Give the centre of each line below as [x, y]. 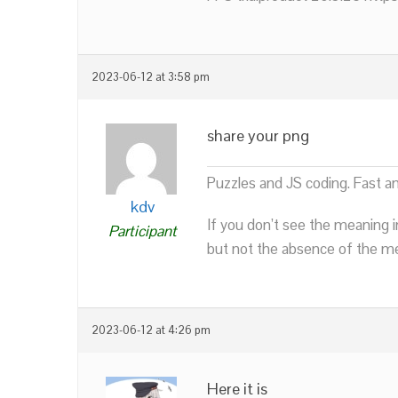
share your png [258, 135]
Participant [143, 231]
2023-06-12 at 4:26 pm [151, 330]
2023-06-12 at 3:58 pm [151, 77]
